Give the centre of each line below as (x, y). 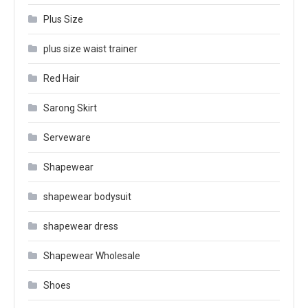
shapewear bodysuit (87, 196)
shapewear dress (81, 226)
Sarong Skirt (70, 108)
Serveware (67, 137)
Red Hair (62, 78)
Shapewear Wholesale (92, 255)
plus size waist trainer (90, 48)
